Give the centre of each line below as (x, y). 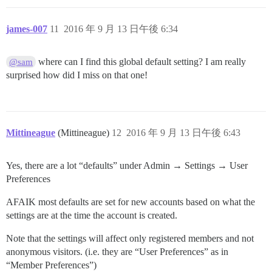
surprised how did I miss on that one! (77, 75)
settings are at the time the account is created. (92, 215)
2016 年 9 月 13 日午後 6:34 (121, 29)
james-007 (27, 29)
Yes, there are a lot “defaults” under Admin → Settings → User (127, 165)
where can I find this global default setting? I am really (141, 62)
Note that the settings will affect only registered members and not (130, 238)
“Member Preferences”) (51, 265)
